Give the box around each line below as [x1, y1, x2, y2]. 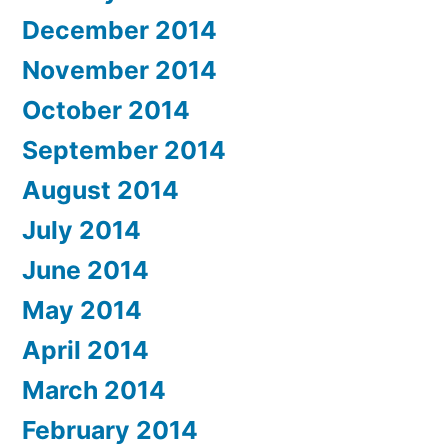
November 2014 [22, 55, 217, 86]
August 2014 [22, 175, 179, 206]
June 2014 [22, 255, 149, 286]
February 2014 [22, 415, 198, 446]
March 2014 [22, 375, 166, 406]
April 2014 [22, 335, 149, 366]
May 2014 [22, 295, 142, 326]
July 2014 [22, 215, 141, 246]
